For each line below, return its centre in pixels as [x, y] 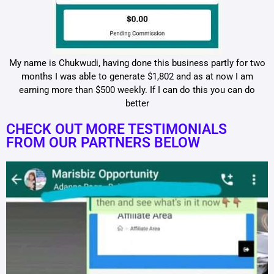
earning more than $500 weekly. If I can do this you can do [137, 90]
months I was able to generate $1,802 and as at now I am [137, 77]
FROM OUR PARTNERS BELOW [103, 143]
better [137, 104]
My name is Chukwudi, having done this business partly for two [137, 63]
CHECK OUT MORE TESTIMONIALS [117, 129]
